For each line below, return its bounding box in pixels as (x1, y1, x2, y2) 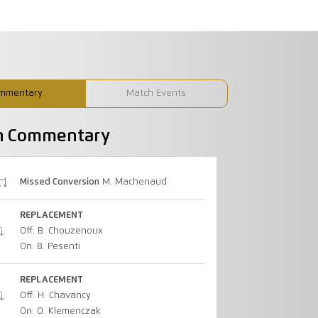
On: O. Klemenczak (19, 307, 101, 317)
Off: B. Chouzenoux (19, 226, 103, 236)
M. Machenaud (99, 177, 167, 187)
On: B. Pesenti (19, 241, 80, 251)
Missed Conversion (19, 177, 99, 187)
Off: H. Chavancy (19, 291, 91, 301)
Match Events (126, 88, 187, 98)
